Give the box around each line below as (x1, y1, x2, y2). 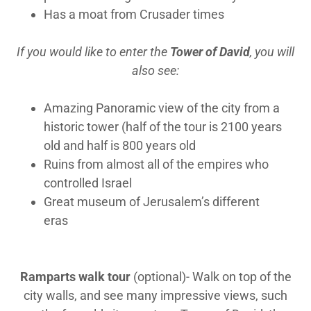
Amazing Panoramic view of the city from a (44, 101, 280, 115)
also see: (132, 63, 179, 78)
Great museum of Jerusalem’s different (44, 194, 260, 209)
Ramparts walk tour (19, 269, 133, 284)
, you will (250, 44, 294, 59)
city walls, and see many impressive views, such (24, 288, 287, 303)
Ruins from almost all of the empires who (44, 157, 269, 171)
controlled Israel (44, 176, 133, 190)
